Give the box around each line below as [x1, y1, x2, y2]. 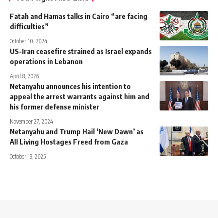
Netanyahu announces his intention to [10, 82, 131, 91]
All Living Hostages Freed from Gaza [10, 137, 128, 146]
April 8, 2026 [10, 73, 39, 80]
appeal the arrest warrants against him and [10, 92, 149, 101]
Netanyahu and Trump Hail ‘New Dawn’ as [10, 127, 144, 136]
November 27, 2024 [10, 118, 53, 126]
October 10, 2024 [10, 37, 47, 45]
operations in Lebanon [10, 57, 83, 66]
